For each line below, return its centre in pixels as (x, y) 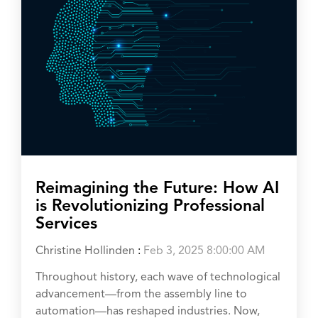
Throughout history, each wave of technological (158, 277)
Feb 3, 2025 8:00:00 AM (204, 251)
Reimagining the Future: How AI (157, 189)
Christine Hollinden (85, 251)
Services (66, 224)
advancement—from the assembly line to (141, 294)
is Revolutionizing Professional (150, 207)
